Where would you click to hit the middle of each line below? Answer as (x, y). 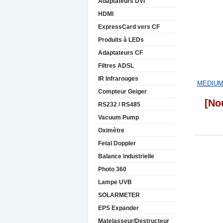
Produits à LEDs (121, 40)
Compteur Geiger (122, 92)
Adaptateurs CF (120, 53)
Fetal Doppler (117, 143)
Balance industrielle (126, 156)
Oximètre (111, 130)
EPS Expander (118, 208)
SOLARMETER (119, 195)
